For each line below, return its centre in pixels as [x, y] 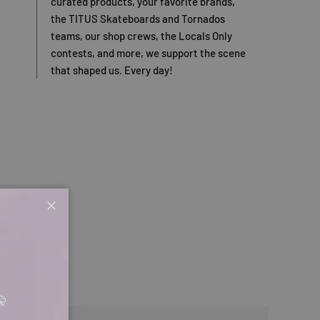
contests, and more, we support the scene [148, 53]
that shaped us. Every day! [111, 70]
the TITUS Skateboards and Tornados [137, 19]
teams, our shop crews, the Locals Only [141, 36]
